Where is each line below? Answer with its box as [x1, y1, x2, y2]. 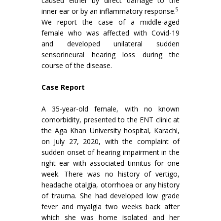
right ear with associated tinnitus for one [41, 158, 180, 168]
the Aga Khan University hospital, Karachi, [41, 126, 180, 135]
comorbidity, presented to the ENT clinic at [41, 115, 180, 124]
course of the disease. [41, 61, 112, 70]
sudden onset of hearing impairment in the [41, 147, 180, 157]
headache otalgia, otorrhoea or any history [41, 180, 180, 189]
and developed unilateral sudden [41, 39, 180, 48]
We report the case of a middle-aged [41, 17, 180, 27]
